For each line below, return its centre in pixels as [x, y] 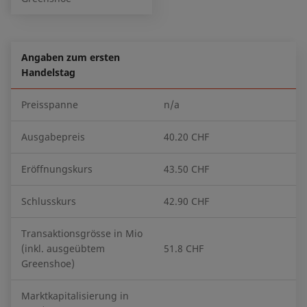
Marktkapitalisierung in [75, 296]
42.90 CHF [186, 201]
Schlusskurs [49, 201]
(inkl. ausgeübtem [63, 248]
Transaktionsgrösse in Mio [82, 233]
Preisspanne [50, 105]
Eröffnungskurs [57, 169]
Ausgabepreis [53, 137]
